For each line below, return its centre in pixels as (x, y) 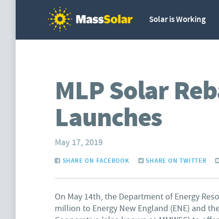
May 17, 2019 (79, 143)
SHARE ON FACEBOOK (95, 161)
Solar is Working (177, 20)
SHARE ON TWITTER (175, 161)
